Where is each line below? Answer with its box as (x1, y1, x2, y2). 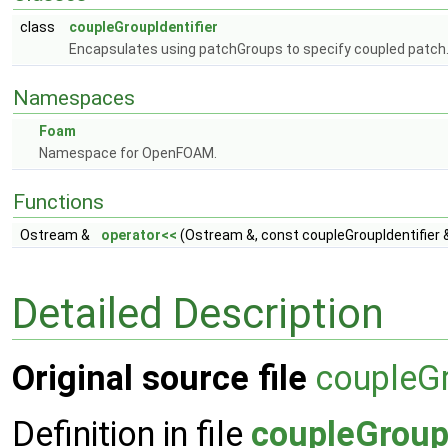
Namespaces (13, 86, 135, 110)
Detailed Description (12, 288, 384, 338)
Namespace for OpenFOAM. (39, 145, 217, 161)
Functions (13, 190, 104, 214)
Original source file (12, 358, 307, 399)
